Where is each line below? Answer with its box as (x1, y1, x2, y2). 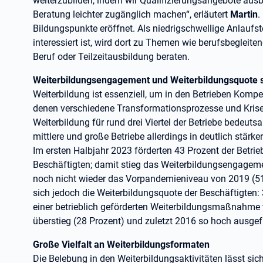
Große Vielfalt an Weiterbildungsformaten (33, 239, 210, 250)
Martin (230, 9, 258, 20)
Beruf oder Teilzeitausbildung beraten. (33, 51, 190, 62)
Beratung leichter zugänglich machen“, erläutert (33, 9, 230, 20)
